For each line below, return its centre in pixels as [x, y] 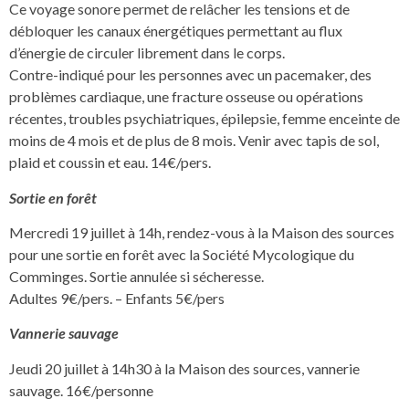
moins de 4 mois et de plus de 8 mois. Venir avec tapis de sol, [194, 141]
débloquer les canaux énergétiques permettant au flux [176, 31]
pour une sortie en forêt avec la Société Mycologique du [182, 255]
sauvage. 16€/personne [81, 390]
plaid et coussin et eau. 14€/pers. [110, 163]
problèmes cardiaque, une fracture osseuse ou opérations [186, 97]
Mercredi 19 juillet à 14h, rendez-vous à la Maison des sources [202, 233]
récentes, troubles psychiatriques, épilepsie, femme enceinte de [204, 119]
